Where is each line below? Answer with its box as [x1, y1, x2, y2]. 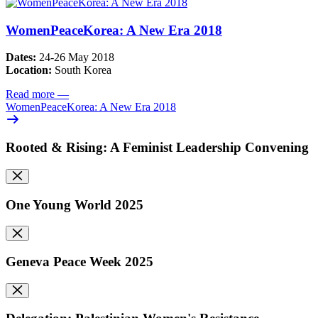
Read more [6, 88, 55, 101]
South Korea [52, 64, 111, 77]
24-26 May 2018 [36, 51, 114, 64]
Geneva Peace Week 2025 [6, 253, 153, 269]
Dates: [6, 51, 36, 64]
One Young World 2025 [6, 197, 143, 212]
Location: [6, 64, 52, 77]
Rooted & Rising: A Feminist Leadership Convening [6, 140, 309, 155]
